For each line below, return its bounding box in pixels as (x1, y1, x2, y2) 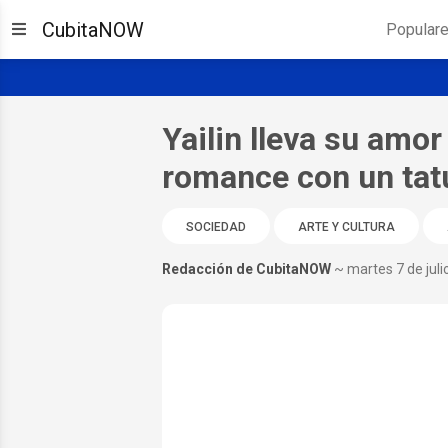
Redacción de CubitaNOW (161, 260, 331, 277)
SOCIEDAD (185, 219, 246, 234)
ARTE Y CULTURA (297, 219, 395, 234)
